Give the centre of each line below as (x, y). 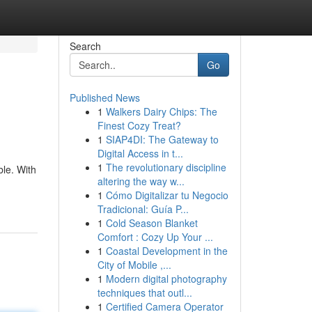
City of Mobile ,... (134, 265)
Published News (104, 97)
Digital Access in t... (140, 153)
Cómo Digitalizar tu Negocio (167, 195)
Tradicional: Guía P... (143, 209)
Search (85, 46)
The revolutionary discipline (166, 167)
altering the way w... (141, 181)
